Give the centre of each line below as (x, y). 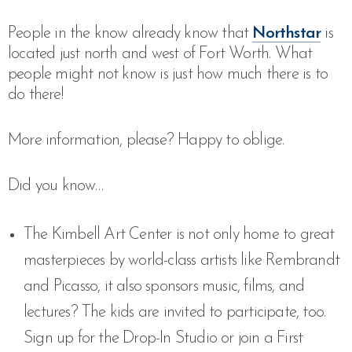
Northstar (287, 33)
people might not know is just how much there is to (168, 74)
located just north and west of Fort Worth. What (160, 54)
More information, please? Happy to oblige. (146, 140)
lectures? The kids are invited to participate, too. (175, 312)
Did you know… (56, 186)
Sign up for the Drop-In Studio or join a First (163, 338)
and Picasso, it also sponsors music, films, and (164, 286)
